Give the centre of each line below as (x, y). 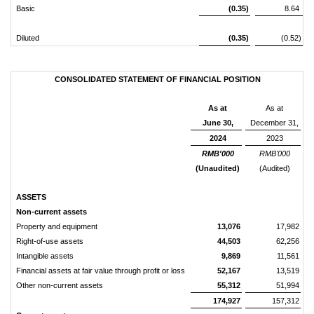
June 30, (218, 123)
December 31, (275, 123)
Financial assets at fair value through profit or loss (100, 271)
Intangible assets (45, 256)
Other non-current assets (59, 285)
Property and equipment (56, 226)
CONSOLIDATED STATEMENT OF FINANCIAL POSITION (157, 79)
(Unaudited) (218, 168)
